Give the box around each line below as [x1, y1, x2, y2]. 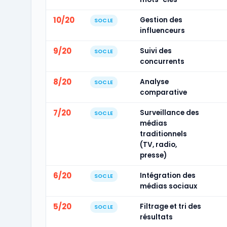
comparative [139, 88, 187, 97]
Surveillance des [139, 108, 199, 118]
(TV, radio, [139, 140, 177, 149]
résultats [139, 212, 173, 222]
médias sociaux [139, 181, 197, 191]
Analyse [139, 77, 169, 87]
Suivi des [139, 46, 172, 56]
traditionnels [139, 129, 187, 139]
